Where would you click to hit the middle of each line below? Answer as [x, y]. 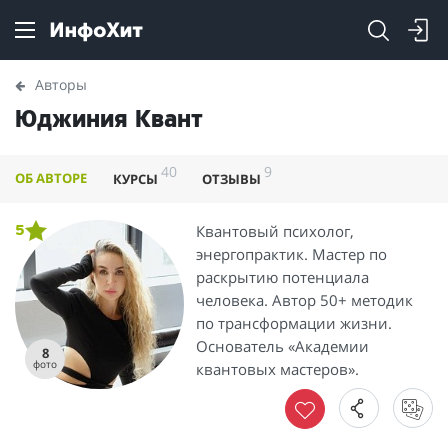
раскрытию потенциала [283, 276]
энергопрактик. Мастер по [292, 253]
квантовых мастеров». [278, 368]
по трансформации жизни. [294, 322]
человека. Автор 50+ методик [305, 299]
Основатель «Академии [283, 345]
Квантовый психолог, [275, 230]
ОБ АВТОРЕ [51, 177]
